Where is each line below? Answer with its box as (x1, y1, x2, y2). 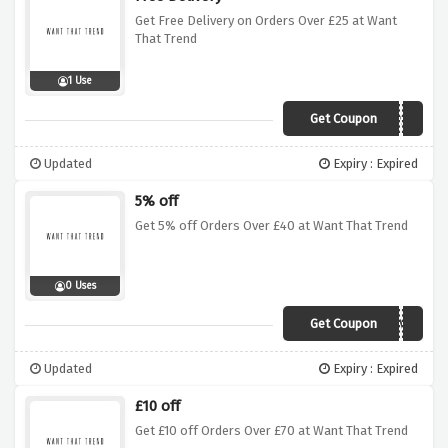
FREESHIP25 (338, 112, 415, 130)
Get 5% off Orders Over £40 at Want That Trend (135, 218, 408, 234)
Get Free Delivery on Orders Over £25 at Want (135, 13, 397, 29)
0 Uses (64, 280, 96, 293)
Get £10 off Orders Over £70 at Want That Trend (135, 423, 408, 439)
